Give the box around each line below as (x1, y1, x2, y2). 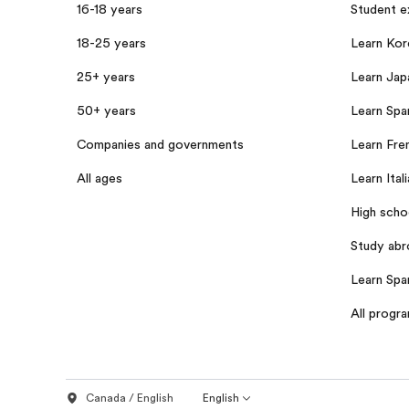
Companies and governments (77, 136, 244, 152)
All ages (77, 170, 122, 185)
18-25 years (77, 35, 146, 50)
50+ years (77, 102, 136, 118)
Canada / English (86, 392, 173, 405)
